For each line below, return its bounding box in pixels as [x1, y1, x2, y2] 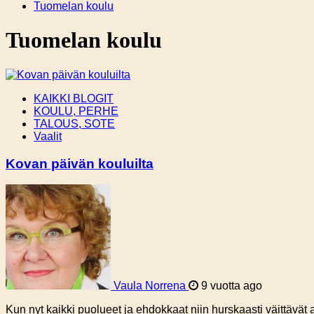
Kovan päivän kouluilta [6, 156, 153, 171]
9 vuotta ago [198, 280, 262, 292]
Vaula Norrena [114, 280, 186, 292]
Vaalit [34, 130, 62, 142]
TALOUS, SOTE [34, 117, 115, 130]
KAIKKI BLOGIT [34, 92, 114, 104]
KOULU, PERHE [34, 104, 118, 117]
